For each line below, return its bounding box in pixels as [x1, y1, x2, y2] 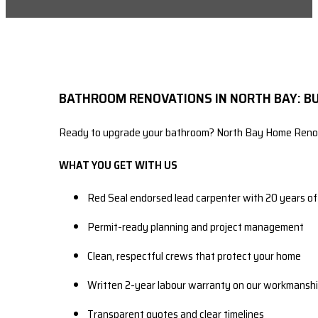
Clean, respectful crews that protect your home [87, 247, 301, 265]
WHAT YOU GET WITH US [59, 156, 177, 175]
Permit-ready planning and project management [87, 218, 304, 236]
